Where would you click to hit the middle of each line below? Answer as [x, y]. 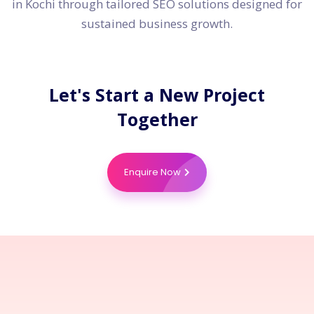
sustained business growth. [157, 24]
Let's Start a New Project [157, 95]
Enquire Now [152, 172]
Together [157, 120]
